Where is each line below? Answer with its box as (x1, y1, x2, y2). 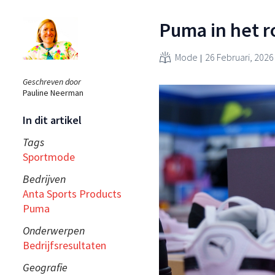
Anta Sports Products (23, 186, 122, 201)
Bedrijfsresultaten (23, 238, 106, 252)
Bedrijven (23, 171, 66, 186)
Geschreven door (23, 76, 81, 87)
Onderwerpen (23, 223, 85, 238)
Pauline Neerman (23, 87, 83, 98)
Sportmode (23, 149, 75, 164)
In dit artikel (23, 112, 82, 127)
